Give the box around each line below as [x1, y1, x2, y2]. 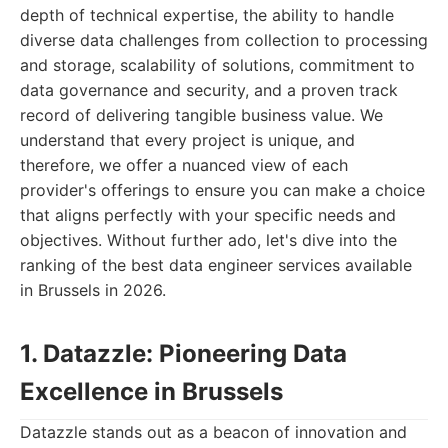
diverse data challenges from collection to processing [20, 30, 428, 50]
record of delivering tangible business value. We [20, 105, 383, 125]
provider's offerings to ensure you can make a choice [20, 180, 425, 200]
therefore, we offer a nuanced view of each [20, 155, 348, 175]
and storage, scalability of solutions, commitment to [20, 55, 415, 75]
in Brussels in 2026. [20, 280, 166, 300]
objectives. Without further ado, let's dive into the [20, 230, 397, 250]
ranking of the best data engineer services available [20, 255, 412, 275]
